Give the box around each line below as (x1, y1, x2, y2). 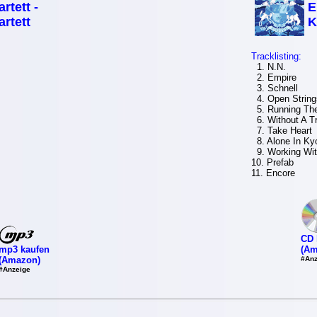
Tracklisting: (250, 51, 301, 62)
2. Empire (250, 72, 296, 83)
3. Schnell (250, 83, 298, 93)
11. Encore (250, 168, 295, 178)
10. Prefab (250, 157, 294, 168)
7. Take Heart (250, 125, 312, 136)
